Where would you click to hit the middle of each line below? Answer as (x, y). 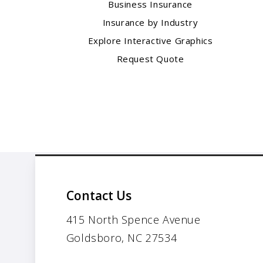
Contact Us (99, 196)
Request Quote (150, 59)
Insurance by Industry (150, 23)
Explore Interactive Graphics (150, 41)
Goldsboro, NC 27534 (122, 238)
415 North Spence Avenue (133, 220)
